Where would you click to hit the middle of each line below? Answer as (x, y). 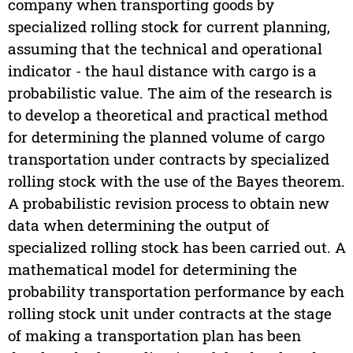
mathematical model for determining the (152, 269)
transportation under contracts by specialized (168, 159)
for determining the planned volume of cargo (166, 137)
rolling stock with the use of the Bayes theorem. (176, 181)
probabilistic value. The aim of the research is (169, 93)
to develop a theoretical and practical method (167, 115)
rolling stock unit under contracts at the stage (169, 314)
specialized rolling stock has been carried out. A (176, 247)
